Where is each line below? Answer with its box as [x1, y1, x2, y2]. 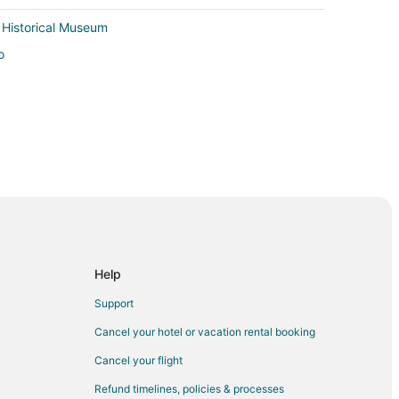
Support [94, 297, 134, 311]
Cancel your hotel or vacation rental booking [94, 325, 315, 339]
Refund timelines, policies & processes [94, 382, 284, 396]
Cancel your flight [94, 354, 183, 368]
